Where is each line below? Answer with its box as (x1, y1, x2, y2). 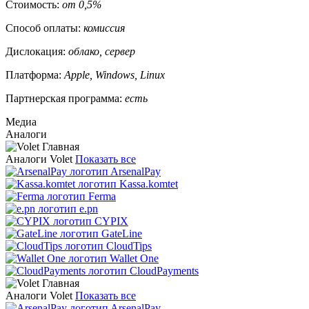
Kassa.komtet (119, 177, 178, 190)
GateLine (101, 227, 142, 239)
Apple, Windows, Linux (64, 68, 165, 81)
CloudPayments (130, 264, 199, 277)
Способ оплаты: (6, 21, 83, 34)
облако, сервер (68, 45, 135, 57)
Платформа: (6, 68, 61, 81)
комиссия (83, 21, 125, 34)
